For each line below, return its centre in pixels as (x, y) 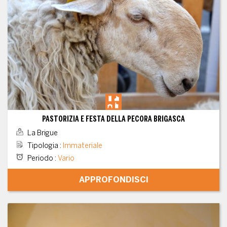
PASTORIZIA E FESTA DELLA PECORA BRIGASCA (113, 119)
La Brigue (42, 133)
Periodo (40, 159)
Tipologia (43, 146)
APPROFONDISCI (113, 180)
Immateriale (82, 146)
